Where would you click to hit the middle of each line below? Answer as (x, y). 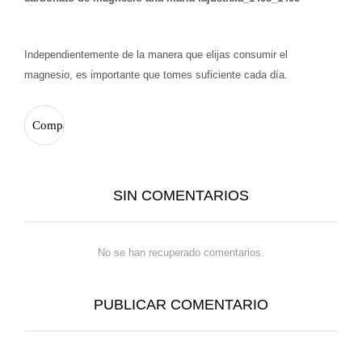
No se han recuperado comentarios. (181, 253)
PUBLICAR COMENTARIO (181, 305)
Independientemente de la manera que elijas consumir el (156, 55)
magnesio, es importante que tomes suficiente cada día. (158, 75)
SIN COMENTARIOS (181, 196)
